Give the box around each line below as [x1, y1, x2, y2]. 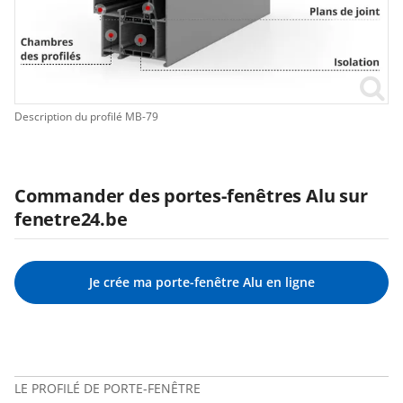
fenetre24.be [14, 207, 128, 232]
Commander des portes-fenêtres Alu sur [14, 184, 368, 209]
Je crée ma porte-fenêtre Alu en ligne [88, 273, 315, 291]
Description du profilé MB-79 [14, 109, 158, 125]
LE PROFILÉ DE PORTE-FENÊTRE [14, 380, 201, 398]
